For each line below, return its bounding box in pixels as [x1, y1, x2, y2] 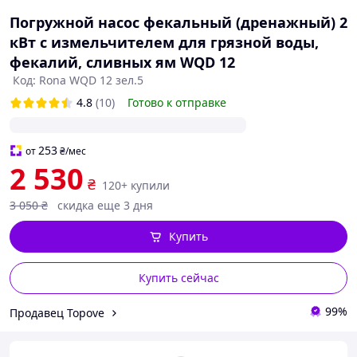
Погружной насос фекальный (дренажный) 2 [10, 13, 347, 32]
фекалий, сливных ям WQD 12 [10, 53, 235, 72]
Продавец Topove [10, 304, 104, 320]
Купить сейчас [138, 270, 219, 285]
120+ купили [102, 178, 170, 193]
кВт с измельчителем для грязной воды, [10, 33, 319, 52]
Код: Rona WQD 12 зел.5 [13, 73, 143, 88]
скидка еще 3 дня [57, 198, 153, 213]
